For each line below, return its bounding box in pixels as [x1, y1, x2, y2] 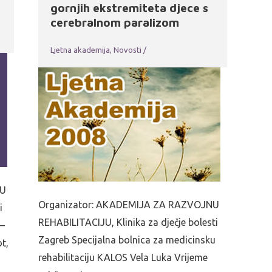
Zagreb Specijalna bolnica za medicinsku [38, 234, 216, 245]
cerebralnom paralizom [50, 15, 183, 29]
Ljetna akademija [50, 45, 110, 54]
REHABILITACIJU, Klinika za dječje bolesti [38, 216, 219, 228]
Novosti [114, 45, 142, 54]
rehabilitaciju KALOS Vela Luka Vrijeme [38, 251, 208, 263]
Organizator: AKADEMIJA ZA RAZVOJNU [38, 199, 220, 210]
